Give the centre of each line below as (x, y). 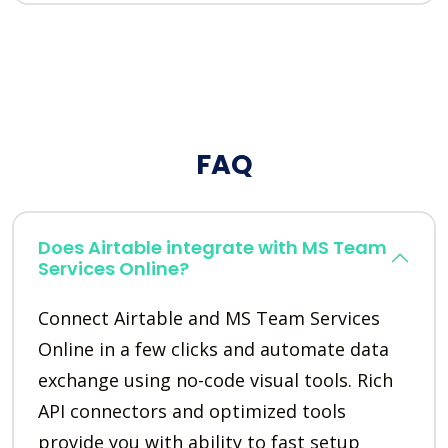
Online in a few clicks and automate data (213, 349)
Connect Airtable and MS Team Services (209, 318)
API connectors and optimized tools (192, 411)
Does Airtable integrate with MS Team (212, 248)
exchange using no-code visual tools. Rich (215, 380)
